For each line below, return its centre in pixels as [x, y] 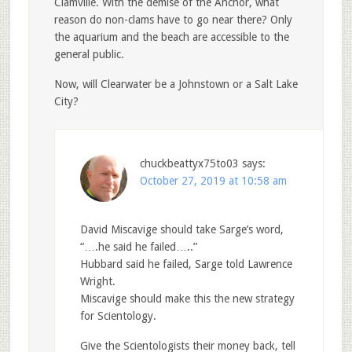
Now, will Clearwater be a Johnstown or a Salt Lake [176, 84]
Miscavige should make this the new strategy [187, 299]
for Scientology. [118, 316]
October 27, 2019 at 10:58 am [213, 181]
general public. [89, 55]
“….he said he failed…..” [138, 247]
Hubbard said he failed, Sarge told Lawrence [186, 264]
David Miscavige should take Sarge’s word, [181, 230]
